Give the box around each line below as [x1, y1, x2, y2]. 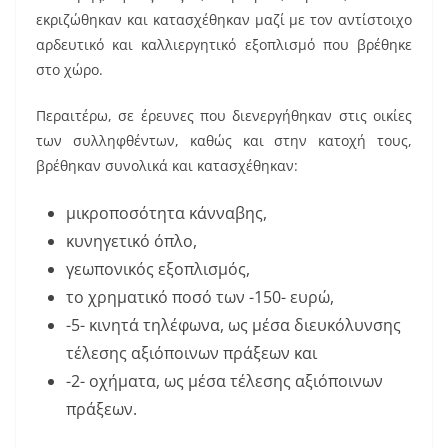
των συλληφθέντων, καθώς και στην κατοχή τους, [36, 130, 412, 150]
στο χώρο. [36, 59, 103, 79]
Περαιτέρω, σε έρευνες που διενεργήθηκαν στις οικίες [36, 105, 412, 125]
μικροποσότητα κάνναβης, [66, 201, 267, 224]
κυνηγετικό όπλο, [66, 229, 197, 252]
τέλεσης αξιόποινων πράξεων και [66, 341, 317, 364]
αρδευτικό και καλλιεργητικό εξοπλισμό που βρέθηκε [36, 34, 412, 54]
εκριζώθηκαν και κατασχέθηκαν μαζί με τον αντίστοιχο [36, 9, 412, 29]
